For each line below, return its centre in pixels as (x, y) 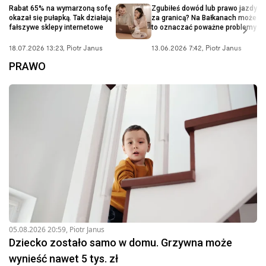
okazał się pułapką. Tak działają (60, 18)
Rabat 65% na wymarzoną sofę (60, 8)
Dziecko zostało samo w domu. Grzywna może (121, 243)
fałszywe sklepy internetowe (56, 27)
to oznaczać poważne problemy (204, 27)
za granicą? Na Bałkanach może (204, 18)
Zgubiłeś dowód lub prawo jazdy (204, 8)
